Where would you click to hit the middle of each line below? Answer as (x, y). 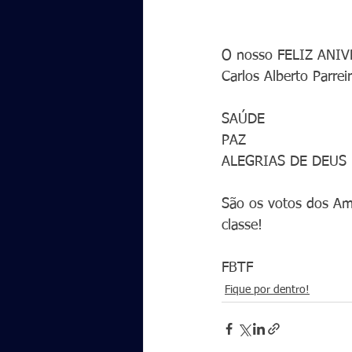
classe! (242, 225)
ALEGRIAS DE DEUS (284, 162)
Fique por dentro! (267, 290)
